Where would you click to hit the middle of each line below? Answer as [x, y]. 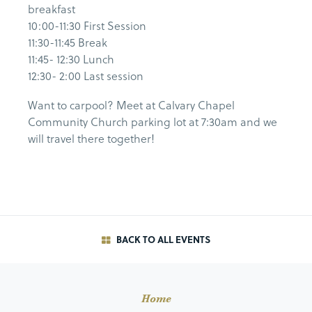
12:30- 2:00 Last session [86, 76]
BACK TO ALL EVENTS [162, 240]
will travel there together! [91, 139]
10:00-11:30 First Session [87, 26]
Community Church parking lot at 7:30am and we [153, 122]
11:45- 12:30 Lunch [71, 59]
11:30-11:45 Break [68, 42]
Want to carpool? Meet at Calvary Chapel [131, 105]
